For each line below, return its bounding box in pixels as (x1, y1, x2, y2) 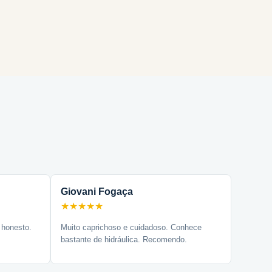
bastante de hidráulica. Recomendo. (61, 235, 188, 244)
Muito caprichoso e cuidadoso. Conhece (61, 223, 202, 232)
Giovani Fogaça (61, 186, 134, 197)
